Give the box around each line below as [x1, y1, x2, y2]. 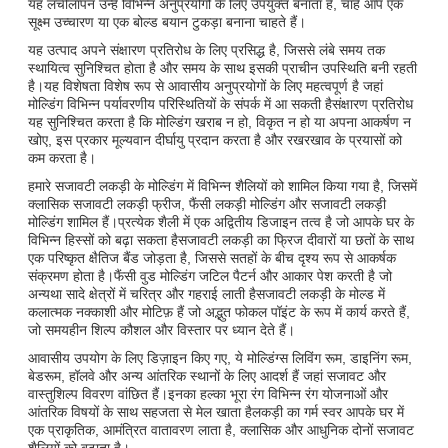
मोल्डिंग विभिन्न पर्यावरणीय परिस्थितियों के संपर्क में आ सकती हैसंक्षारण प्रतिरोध [28, 95, 413, 112]
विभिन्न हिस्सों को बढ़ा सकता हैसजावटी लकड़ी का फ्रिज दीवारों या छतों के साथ [28, 231, 414, 248]
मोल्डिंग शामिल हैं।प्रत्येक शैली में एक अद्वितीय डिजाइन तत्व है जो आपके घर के [28, 213, 414, 230]
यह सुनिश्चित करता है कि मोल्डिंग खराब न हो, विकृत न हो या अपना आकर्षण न [28, 113, 411, 130]
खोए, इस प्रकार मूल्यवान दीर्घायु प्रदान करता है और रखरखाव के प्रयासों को [28, 131, 402, 148]
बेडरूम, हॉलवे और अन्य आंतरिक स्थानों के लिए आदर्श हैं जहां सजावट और [28, 367, 386, 384]
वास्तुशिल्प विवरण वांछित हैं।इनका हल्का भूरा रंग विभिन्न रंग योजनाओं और [28, 385, 388, 402]
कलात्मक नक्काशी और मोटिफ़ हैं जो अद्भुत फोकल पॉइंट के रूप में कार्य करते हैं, [28, 303, 410, 320]
